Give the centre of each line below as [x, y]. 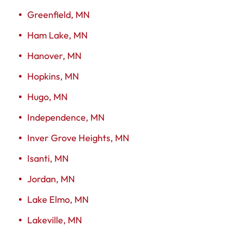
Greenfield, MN [59, 14]
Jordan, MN [51, 179]
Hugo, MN [47, 97]
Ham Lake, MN [57, 35]
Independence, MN [66, 117]
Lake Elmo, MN [58, 199]
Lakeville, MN [55, 220]
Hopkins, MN [53, 76]
